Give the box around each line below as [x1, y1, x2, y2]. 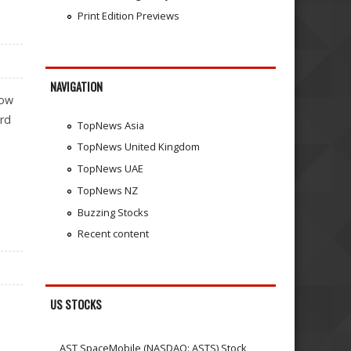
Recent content [77, 226, 149, 241]
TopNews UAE [77, 161, 143, 176]
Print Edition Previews [77, 9, 179, 24]
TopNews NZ [77, 183, 138, 197]
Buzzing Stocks [77, 204, 149, 219]
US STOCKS [50, 296, 103, 313]
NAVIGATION [50, 78, 103, 96]
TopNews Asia [77, 118, 144, 132]
